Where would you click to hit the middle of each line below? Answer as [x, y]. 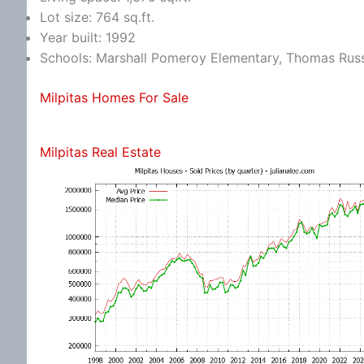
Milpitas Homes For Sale [114, 97]
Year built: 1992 [88, 37]
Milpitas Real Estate [100, 152]
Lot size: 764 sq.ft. [97, 17]
